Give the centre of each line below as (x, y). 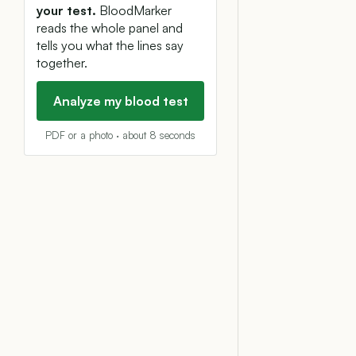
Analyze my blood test (120, 101)
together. (62, 63)
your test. (66, 10)
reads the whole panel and (110, 28)
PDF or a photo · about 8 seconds (120, 135)
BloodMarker (134, 10)
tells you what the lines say (110, 45)
